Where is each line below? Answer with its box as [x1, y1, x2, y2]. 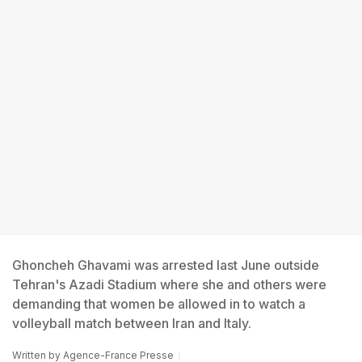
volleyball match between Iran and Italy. [12, 315, 251, 331]
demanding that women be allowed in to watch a [12, 296, 305, 312]
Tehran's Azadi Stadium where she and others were [12, 276, 326, 293]
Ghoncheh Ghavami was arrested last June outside [12, 257, 319, 273]
